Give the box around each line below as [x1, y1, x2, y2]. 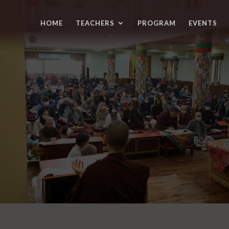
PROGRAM [138, 19, 176, 27]
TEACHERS [76, 19, 114, 27]
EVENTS [189, 19, 217, 27]
